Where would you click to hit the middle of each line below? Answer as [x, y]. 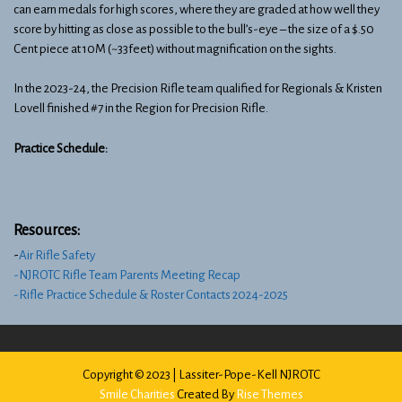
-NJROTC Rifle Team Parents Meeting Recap [127, 275]
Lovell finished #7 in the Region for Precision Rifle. [141, 109]
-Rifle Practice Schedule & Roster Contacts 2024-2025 [151, 294]
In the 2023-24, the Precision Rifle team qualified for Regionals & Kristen [198, 89]
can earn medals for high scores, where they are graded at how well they [197, 9]
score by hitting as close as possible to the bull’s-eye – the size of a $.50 [194, 29]
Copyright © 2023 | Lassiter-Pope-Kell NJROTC [201, 375]
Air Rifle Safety [57, 255]
